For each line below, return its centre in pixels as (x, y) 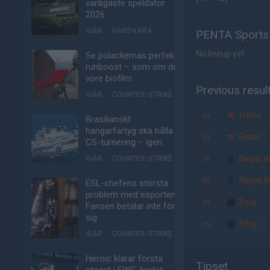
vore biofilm (109, 78)
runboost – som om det (133, 67)
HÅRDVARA (132, 31)
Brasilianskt (108, 119)
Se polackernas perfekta (134, 55)
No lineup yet (220, 54)
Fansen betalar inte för (130, 206)
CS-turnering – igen (124, 142)
